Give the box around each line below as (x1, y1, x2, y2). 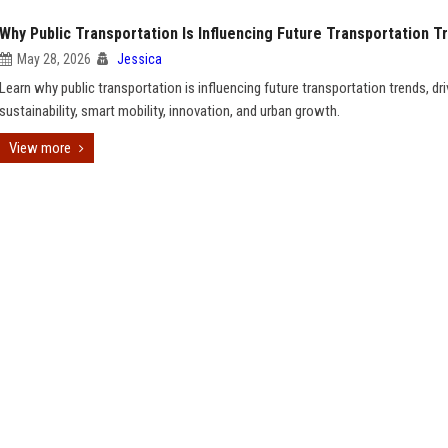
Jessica (117, 51, 162, 67)
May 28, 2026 (17, 51, 91, 67)
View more (9, 139, 71, 157)
